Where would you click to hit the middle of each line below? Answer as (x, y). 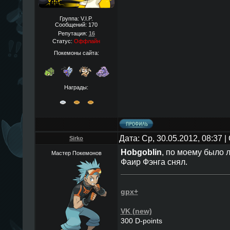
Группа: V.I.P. (76, 18)
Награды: (76, 87)
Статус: (63, 41)
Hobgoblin (141, 152)
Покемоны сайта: (76, 53)
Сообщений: (72, 25)
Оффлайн (87, 41)
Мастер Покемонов (76, 153)
